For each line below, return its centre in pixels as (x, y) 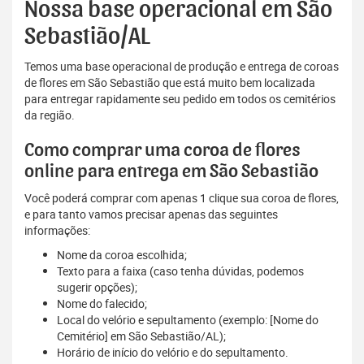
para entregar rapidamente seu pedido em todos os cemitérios (180, 99)
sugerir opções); (97, 288)
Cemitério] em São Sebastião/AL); (141, 336)
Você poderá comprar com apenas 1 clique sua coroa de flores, (182, 198)
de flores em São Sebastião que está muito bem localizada (170, 83)
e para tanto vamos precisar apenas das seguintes (151, 214)
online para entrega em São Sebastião (171, 172)
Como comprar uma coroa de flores (162, 151)
